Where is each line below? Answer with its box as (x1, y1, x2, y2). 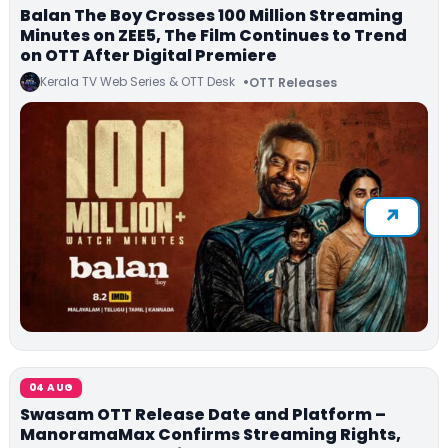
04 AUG (29, 380, 74, 396)
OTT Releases (249, 73, 337, 91)
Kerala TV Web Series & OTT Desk (40, 73, 235, 91)
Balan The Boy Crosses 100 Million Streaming (20, 4, 403, 28)
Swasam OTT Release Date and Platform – (20, 403, 386, 427)
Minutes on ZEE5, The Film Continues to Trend (20, 24, 407, 48)
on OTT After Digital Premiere (20, 44, 277, 68)
